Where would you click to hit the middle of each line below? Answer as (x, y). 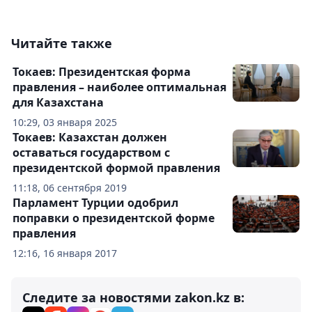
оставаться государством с (91, 153)
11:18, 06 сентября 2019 (70, 188)
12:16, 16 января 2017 (65, 253)
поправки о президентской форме (114, 218)
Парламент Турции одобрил (95, 203)
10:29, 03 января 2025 (65, 122)
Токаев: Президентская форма (102, 72)
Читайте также (62, 43)
